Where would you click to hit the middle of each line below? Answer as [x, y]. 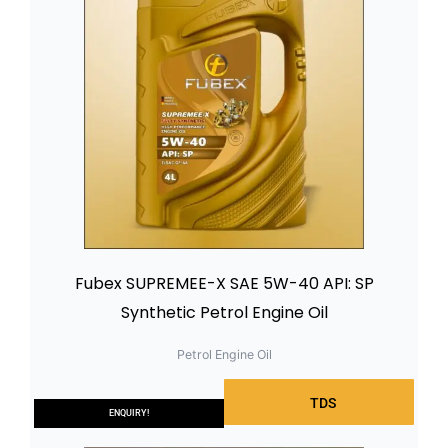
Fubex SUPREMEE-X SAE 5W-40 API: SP [224, 284]
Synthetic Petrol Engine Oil [224, 313]
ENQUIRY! [129, 412]
